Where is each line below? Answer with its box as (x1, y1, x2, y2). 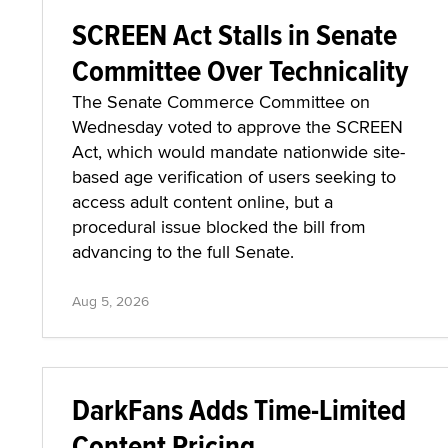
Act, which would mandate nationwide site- (72, 139, 405, 164)
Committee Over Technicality (72, 49, 408, 92)
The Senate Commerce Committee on (72, 89, 370, 114)
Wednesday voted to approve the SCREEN (72, 114, 403, 139)
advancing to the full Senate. (72, 239, 294, 264)
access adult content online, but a (72, 189, 333, 214)
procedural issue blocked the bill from (72, 214, 366, 239)
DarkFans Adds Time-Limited (72, 388, 406, 431)
